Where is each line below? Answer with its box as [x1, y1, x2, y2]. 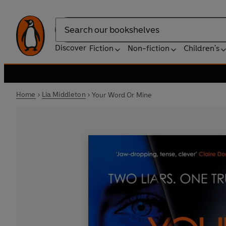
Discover [55, 43, 86, 52]
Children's [184, 43, 219, 53]
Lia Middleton [41, 90, 86, 99]
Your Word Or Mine [91, 90, 152, 99]
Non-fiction [128, 43, 169, 53]
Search [55, 30, 80, 40]
